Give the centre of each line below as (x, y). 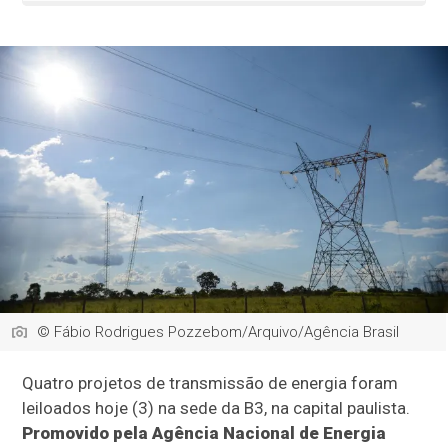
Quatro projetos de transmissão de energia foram (210, 383)
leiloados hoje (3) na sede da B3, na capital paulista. (216, 408)
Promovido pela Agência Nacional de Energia (204, 433)
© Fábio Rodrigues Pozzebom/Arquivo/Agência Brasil (218, 332)
